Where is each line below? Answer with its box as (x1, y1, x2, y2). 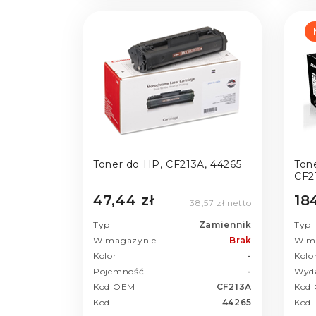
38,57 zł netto (190, 197, 252, 208)
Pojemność (93, 265, 145, 276)
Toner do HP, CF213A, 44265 (93, 158, 242, 171)
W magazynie (93, 234, 157, 245)
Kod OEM (93, 281, 135, 292)
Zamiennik (198, 219, 252, 230)
